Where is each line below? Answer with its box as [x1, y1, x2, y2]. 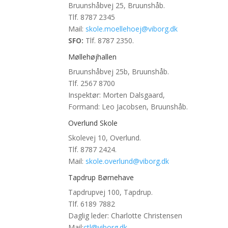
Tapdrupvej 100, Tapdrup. [68, 187, 153, 197]
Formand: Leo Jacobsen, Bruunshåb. [68, 102, 188, 112]
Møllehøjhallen [68, 52, 117, 62]
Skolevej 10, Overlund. [68, 133, 141, 143]
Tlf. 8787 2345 [68, 12, 116, 22]
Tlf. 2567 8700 [68, 78, 116, 89]
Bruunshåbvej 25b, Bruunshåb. [68, 67, 169, 77]
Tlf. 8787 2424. [68, 145, 117, 155]
